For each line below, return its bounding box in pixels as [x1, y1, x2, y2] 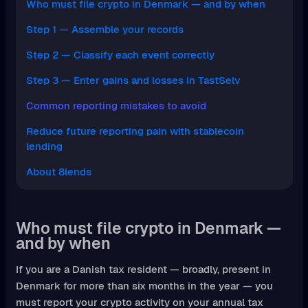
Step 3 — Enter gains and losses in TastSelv [25, 74, 240, 87]
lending [25, 140, 63, 153]
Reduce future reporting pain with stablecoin [25, 124, 244, 138]
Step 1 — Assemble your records [25, 23, 184, 36]
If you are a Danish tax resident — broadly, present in [15, 263, 271, 276]
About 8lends [25, 165, 91, 179]
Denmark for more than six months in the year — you [15, 279, 273, 293]
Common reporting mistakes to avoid [25, 99, 206, 113]
